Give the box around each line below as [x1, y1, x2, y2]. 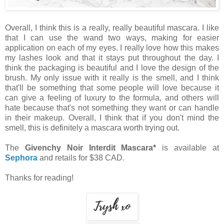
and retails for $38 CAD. [37, 153, 126, 162]
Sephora [5, 153, 37, 162]
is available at [156, 143, 219, 152]
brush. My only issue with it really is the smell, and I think [5, 73, 219, 82]
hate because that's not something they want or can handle [5, 103, 219, 112]
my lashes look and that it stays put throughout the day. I [5, 53, 219, 62]
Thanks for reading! [5, 173, 73, 182]
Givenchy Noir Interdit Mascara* [24, 143, 156, 152]
